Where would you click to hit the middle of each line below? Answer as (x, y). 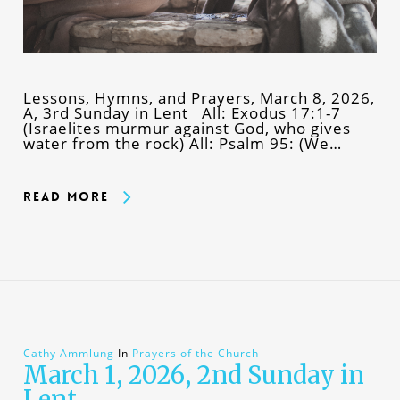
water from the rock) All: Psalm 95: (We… (182, 144)
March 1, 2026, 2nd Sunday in (193, 375)
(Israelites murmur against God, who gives (187, 129)
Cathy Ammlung (68, 354)
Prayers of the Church (195, 354)
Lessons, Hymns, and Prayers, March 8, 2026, (199, 98)
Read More (66, 197)
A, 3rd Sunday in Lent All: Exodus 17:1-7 (182, 113)
